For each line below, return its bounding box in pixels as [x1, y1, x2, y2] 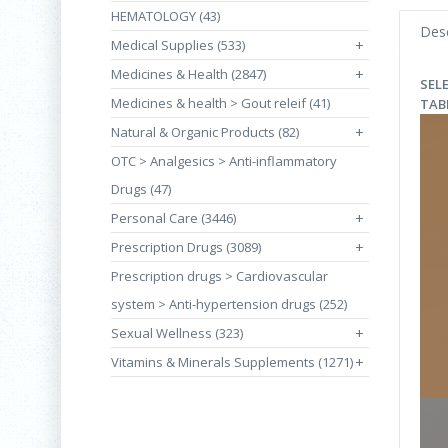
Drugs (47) [111, 180, 171, 198]
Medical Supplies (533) [111, 36, 245, 54]
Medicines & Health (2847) [111, 65, 266, 83]
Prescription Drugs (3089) [111, 238, 261, 256]
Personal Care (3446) [111, 209, 236, 227]
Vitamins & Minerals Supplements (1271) [111, 353, 353, 371]
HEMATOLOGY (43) [111, 7, 220, 25]
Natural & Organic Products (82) [111, 123, 299, 141]
